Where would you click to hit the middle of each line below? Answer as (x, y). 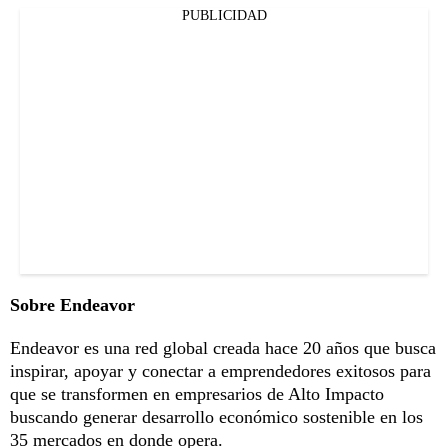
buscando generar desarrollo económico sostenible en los (216, 417)
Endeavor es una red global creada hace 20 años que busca (223, 348)
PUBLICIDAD (224, 16)
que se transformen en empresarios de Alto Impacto (197, 394)
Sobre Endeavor (72, 305)
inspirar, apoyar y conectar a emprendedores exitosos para (220, 371)
